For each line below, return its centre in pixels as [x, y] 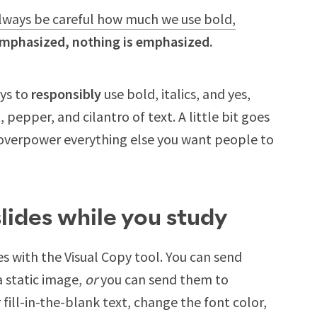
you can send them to [163, 279]
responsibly [66, 94]
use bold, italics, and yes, [176, 94]
